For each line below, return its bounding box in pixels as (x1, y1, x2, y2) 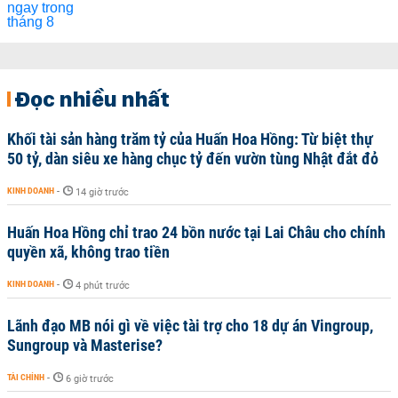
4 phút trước (76, 280, 130, 291)
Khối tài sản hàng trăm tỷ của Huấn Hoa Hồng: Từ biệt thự (7, 130, 373, 148)
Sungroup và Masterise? (7, 336, 163, 354)
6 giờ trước (66, 373, 114, 385)
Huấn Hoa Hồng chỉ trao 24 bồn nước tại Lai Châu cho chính (7, 223, 386, 242)
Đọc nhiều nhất (14, 85, 170, 112)
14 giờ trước (76, 187, 129, 198)
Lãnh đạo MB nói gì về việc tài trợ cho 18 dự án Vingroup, (7, 316, 373, 335)
